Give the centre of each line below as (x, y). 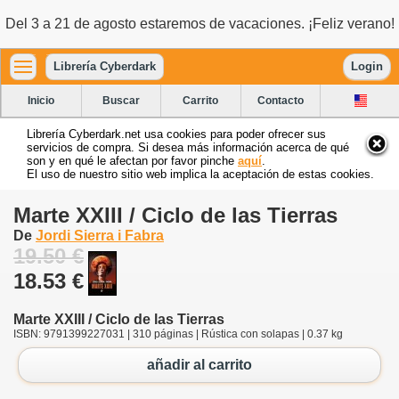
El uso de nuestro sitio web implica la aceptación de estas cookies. (200, 174)
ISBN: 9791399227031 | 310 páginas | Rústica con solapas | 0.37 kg (178, 334)
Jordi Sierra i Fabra (100, 235)
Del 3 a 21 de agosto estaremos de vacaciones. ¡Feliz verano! (199, 24)
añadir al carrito (199, 365)
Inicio (41, 100)
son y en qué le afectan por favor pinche (132, 160)
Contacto (281, 100)
